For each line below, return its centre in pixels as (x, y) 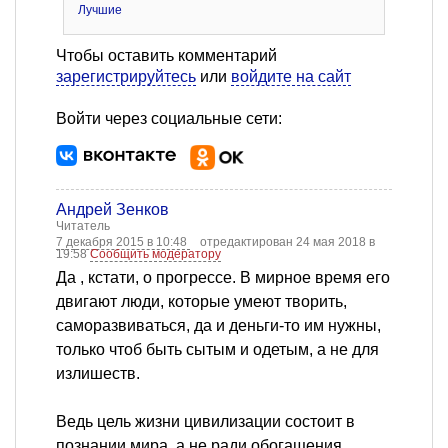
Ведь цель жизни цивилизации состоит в (205, 422)
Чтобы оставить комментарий (166, 56)
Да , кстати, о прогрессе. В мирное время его (223, 278)
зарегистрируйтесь (126, 77)
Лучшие (99, 10)
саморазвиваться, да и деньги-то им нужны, (218, 326)
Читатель (83, 226)
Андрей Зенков (112, 210)
